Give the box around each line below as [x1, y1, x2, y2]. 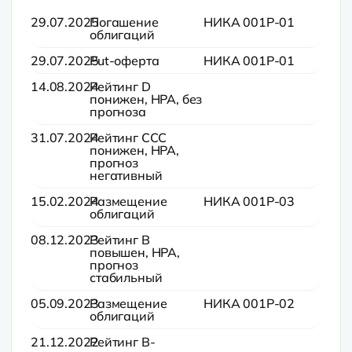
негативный [90, 167, 163, 183]
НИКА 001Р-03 [203, 193, 295, 209]
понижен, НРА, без [90, 91, 203, 107]
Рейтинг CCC [90, 130, 167, 145]
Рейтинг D [90, 79, 151, 94]
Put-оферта [90, 53, 159, 68]
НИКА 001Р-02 [203, 295, 295, 311]
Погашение [90, 14, 159, 30]
